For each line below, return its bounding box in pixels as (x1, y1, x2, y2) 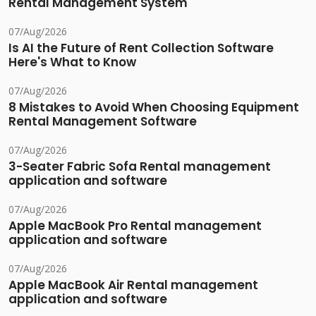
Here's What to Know (8, 54, 136, 71)
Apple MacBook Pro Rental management (8, 217, 262, 235)
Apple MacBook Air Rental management (8, 276, 258, 294)
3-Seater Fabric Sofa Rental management (8, 158, 271, 176)
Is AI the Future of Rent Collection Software (8, 39, 274, 57)
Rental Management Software (8, 113, 197, 130)
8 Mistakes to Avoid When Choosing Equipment (8, 99, 299, 116)
